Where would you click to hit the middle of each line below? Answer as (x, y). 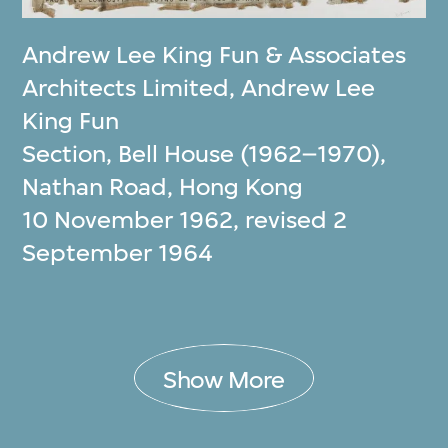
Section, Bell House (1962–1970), (204, 154)
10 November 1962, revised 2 (185, 220)
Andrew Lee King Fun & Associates (214, 55)
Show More (224, 379)
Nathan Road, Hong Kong (163, 187)
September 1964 (118, 253)
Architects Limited (126, 88)
